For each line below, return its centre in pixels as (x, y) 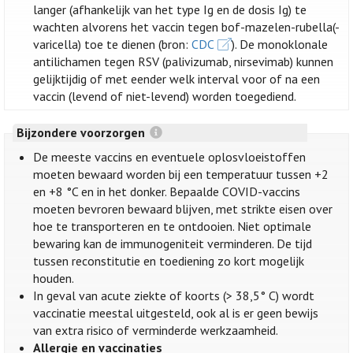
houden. (54, 279)
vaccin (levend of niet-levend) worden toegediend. (165, 97)
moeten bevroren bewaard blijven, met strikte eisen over (183, 209)
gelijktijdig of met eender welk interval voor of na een (177, 79)
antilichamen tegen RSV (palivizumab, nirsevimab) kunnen (184, 62)
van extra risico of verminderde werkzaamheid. (156, 331)
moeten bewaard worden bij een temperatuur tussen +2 (181, 175)
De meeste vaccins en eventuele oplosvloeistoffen (170, 157)
